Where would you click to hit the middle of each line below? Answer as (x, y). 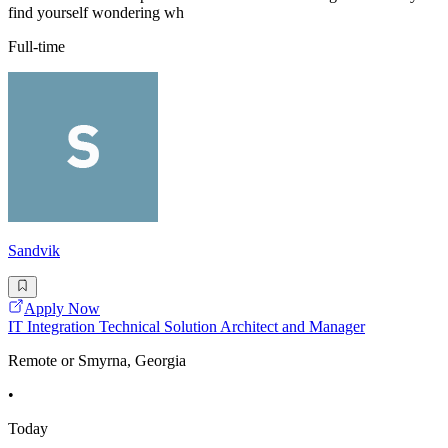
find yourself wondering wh (96, 12)
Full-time (36, 46)
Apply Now (62, 309)
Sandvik (34, 250)
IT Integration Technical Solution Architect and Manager (186, 327)
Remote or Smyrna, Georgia (97, 361)
